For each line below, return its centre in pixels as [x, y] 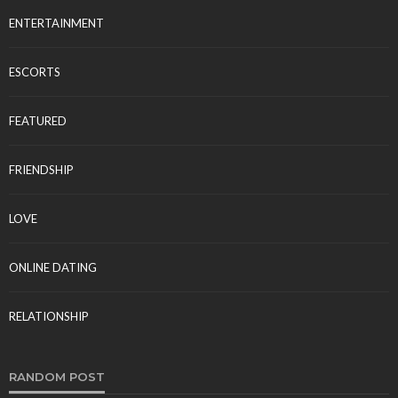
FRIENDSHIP [41, 169]
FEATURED [38, 120]
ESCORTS [35, 72]
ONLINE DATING [53, 267]
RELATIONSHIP [49, 316]
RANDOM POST [57, 376]
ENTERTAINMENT [56, 23]
